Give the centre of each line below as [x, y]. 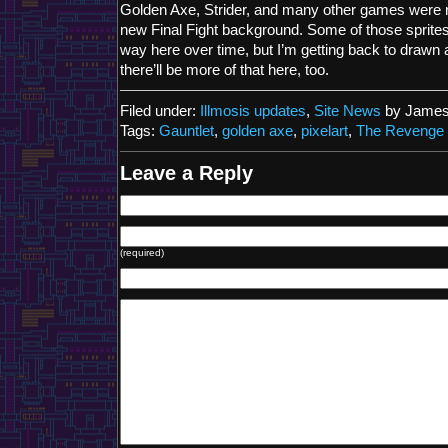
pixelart [324, 131]
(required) [142, 252]
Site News [347, 111]
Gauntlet [186, 131]
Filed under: [160, 111]
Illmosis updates [253, 111]
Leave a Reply [186, 173]
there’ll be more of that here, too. [224, 70]
